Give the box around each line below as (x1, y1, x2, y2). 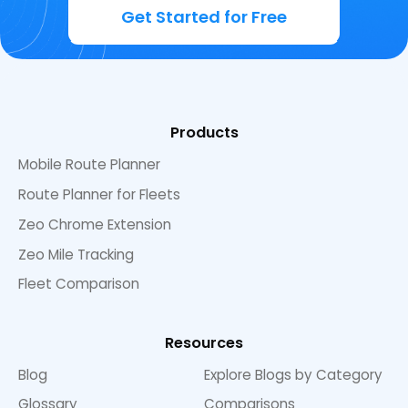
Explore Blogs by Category (204, 364, 382, 384)
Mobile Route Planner (18, 155, 160, 175)
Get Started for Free (121, 5, 287, 28)
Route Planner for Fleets (18, 184, 180, 204)
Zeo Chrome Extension (18, 214, 171, 234)
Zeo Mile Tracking (18, 244, 134, 264)
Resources (165, 331, 243, 353)
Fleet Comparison (18, 274, 139, 294)
